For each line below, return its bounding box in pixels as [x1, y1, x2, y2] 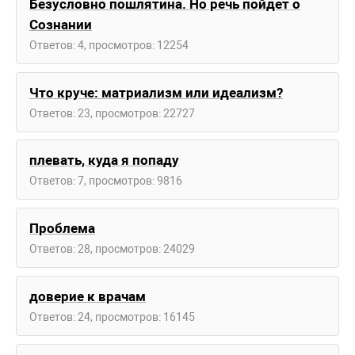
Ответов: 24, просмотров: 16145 [29, 311, 195, 324]
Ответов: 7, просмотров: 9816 [29, 174, 182, 188]
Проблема [29, 220, 95, 237]
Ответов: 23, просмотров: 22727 [29, 106, 195, 120]
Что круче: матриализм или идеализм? [29, 84, 283, 101]
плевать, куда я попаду [29, 152, 179, 169]
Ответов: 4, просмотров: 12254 [29, 38, 189, 52]
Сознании [29, 16, 92, 32]
